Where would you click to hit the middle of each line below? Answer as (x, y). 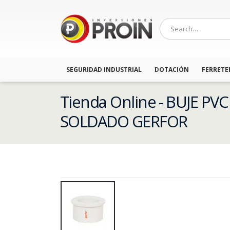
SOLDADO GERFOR (124, 121)
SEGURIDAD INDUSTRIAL (104, 70)
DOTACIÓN (172, 70)
